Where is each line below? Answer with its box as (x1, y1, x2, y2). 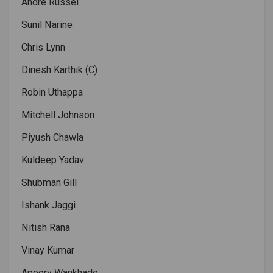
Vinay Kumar (21, 244, 74, 256)
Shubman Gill (21, 177, 79, 188)
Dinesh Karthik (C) (21, 64, 97, 76)
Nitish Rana (21, 222, 70, 233)
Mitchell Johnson (21, 109, 94, 121)
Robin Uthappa (21, 87, 83, 98)
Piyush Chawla (21, 132, 86, 143)
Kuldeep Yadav (21, 154, 84, 166)
